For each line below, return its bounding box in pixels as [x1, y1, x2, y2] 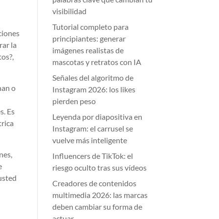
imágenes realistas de [52, 45, 124, 55]
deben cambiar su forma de [52, 202, 143, 211]
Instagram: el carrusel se [52, 124, 133, 133]
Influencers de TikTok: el [52, 151, 133, 160]
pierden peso [52, 96, 96, 106]
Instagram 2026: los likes [52, 85, 136, 94]
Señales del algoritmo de [52, 73, 134, 82]
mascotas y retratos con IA [52, 57, 142, 66]
